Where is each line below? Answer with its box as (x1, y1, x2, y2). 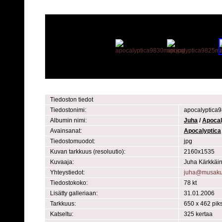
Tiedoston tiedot (50, 96, 93, 103)
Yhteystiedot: (50, 169, 85, 176)
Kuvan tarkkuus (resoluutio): (50, 148, 125, 155)
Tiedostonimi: (50, 107, 86, 113)
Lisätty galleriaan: (50, 190, 98, 197)
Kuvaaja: (50, 159, 74, 166)
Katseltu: (50, 211, 73, 218)
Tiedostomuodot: (50, 138, 95, 145)
